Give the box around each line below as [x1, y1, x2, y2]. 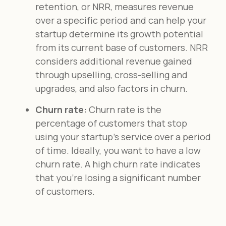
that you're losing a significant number [35, 171, 201, 184]
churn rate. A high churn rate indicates [35, 157, 200, 170]
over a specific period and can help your [35, 14, 206, 26]
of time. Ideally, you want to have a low [35, 144, 201, 156]
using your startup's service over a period [35, 130, 211, 143]
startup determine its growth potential [35, 27, 203, 40]
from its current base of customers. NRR [35, 41, 208, 53]
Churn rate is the [89, 103, 161, 116]
